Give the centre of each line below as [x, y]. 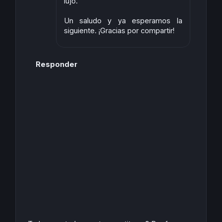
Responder [56, 64]
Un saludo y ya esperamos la [123, 21]
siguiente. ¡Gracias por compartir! [119, 31]
